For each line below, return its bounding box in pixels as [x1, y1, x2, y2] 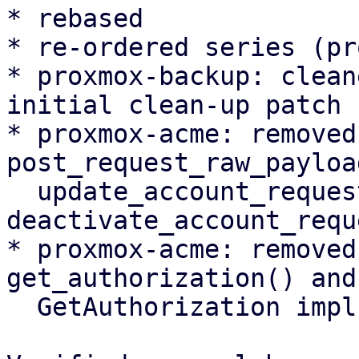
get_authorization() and [6, 264, 357, 292]
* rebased [6, 4, 143, 33]
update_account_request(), [6, 177, 37, 206]
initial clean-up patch [6, 91, 341, 119]
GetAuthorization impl [6, 292, 37, 321]
